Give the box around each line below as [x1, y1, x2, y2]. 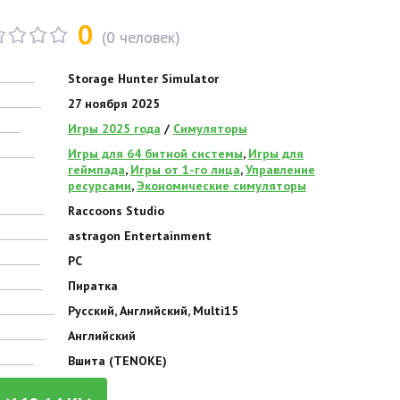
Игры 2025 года [67, 120, 161, 137]
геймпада [67, 161, 125, 178]
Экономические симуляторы [136, 177, 306, 194]
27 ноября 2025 [67, 95, 160, 112]
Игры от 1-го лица [129, 161, 240, 178]
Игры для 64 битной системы [67, 145, 243, 162]
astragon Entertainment [67, 227, 212, 244]
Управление [245, 161, 315, 178]
